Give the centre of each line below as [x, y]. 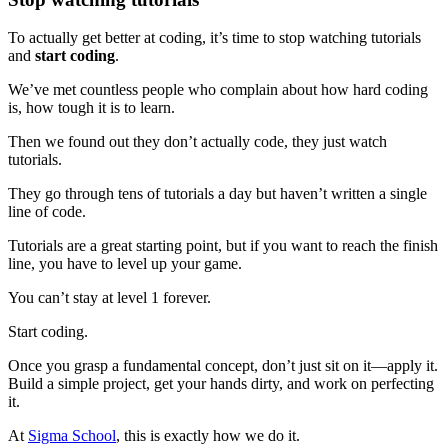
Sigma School [72, 436]
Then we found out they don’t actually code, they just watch [197, 142]
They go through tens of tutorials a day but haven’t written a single [217, 194]
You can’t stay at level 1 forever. [109, 298]
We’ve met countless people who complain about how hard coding [218, 90]
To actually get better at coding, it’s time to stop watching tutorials [214, 38]
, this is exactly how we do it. [208, 436]
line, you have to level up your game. [125, 264]
